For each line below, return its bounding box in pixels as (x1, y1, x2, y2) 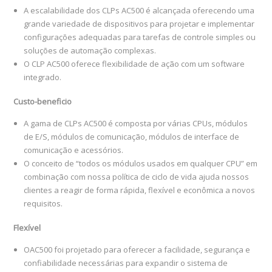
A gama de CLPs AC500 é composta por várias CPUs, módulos (24, 118, 248, 129)
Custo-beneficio (13, 96, 72, 107)
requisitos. (24, 198, 63, 209)
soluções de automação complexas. (24, 45, 157, 56)
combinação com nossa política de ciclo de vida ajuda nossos (24, 171, 250, 183)
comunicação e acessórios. (24, 144, 124, 156)
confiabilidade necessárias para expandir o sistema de (24, 257, 228, 269)
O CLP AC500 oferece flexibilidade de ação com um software (24, 58, 245, 70)
